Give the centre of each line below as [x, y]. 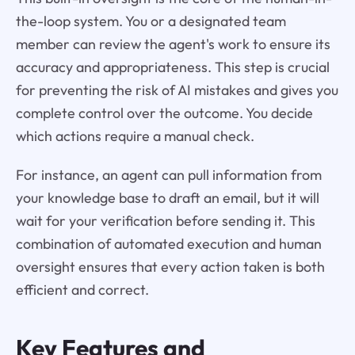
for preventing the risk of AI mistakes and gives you [177, 90]
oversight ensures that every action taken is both [170, 267]
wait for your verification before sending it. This [165, 221]
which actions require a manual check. [135, 136]
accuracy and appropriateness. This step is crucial [172, 67]
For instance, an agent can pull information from [168, 175]
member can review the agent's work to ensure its [173, 44]
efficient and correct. [82, 290]
